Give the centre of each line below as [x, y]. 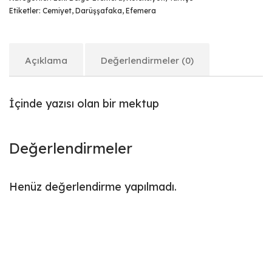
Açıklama [46, 60]
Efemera [141, 11]
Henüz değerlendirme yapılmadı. [93, 187]
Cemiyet [57, 11]
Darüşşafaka [99, 11]
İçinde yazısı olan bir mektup [84, 104]
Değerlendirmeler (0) [147, 60]
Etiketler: [26, 11]
